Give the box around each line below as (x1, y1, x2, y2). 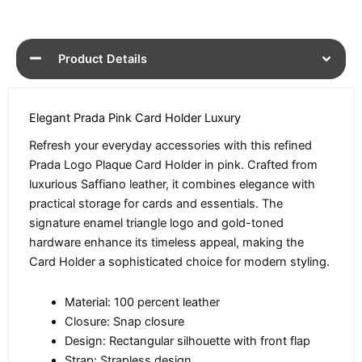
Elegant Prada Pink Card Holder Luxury (29, 111, 241, 126)
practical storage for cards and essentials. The (29, 196, 283, 212)
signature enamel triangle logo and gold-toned (29, 216, 284, 231)
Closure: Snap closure (64, 314, 184, 329)
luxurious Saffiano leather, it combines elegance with (29, 177, 315, 192)
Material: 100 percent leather (64, 294, 220, 309)
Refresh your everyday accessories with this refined (29, 138, 312, 154)
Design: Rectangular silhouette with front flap (64, 333, 310, 348)
